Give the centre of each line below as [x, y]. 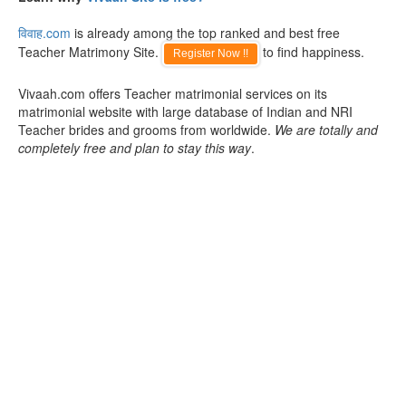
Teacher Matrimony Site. [90, 52]
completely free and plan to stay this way [135, 148]
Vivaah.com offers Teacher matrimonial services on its [173, 93]
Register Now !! [211, 53]
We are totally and [326, 130]
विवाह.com [44, 33]
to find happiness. [312, 52]
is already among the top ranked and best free [205, 33]
